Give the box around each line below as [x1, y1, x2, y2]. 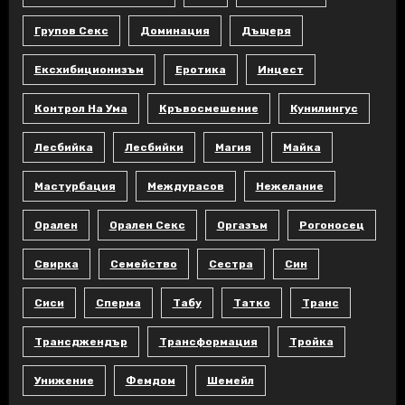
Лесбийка [33, 140, 93, 154]
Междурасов [146, 179, 224, 193]
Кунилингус [289, 101, 358, 115]
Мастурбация [33, 179, 116, 193]
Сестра [208, 257, 253, 270]
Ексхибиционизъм [33, 62, 144, 76]
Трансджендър [33, 334, 127, 348]
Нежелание [255, 179, 324, 193]
